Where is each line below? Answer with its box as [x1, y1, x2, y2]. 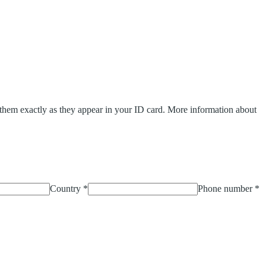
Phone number [198, 183, 252, 194]
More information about [167, 104, 256, 115]
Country [50, 183, 81, 194]
